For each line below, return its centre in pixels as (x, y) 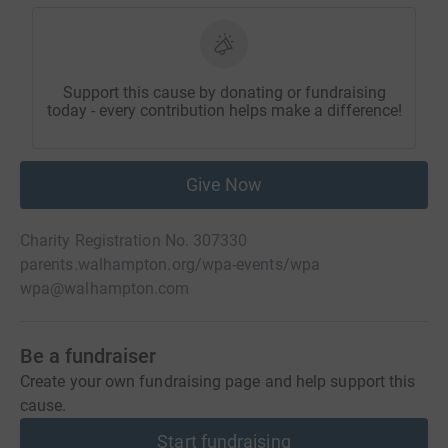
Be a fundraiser (88, 356)
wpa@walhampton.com (105, 289)
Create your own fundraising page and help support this (218, 382)
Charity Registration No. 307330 (134, 241)
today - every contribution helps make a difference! (224, 111)
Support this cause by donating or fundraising (224, 93)
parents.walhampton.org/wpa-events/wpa (170, 265)
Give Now (224, 185)
